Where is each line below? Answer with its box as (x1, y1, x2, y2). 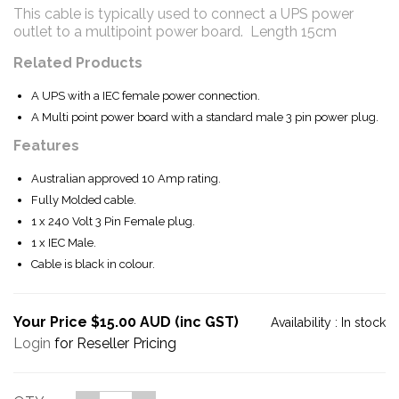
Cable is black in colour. (31, 256, 155, 271)
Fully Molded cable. (31, 192, 136, 207)
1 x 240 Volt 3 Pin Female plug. (31, 214, 195, 228)
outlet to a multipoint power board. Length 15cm (13, 22, 337, 40)
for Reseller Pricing (51, 334, 176, 352)
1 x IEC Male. (31, 235, 96, 249)
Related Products (13, 53, 142, 71)
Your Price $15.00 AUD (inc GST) (13, 313, 239, 330)
